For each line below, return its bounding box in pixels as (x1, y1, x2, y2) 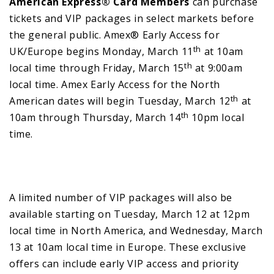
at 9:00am (192, 61, 243, 75)
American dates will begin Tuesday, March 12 (9, 94, 231, 108)
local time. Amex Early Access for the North (9, 77, 220, 91)
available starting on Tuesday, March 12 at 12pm (9, 207, 250, 221)
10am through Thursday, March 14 (9, 110, 181, 124)
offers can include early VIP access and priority (9, 256, 239, 270)
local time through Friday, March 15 (9, 61, 185, 75)
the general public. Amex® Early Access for (9, 28, 220, 42)
